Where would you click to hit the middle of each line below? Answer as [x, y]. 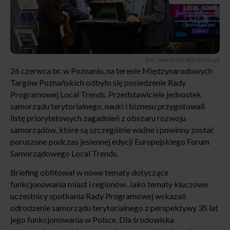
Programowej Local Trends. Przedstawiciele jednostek [106, 94]
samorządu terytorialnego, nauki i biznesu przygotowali [108, 106]
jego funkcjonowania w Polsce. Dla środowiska [92, 220]
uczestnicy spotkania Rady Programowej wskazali [98, 196]
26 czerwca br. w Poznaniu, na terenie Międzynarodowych [111, 71]
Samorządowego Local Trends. [64, 154]
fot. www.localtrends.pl [183, 60]
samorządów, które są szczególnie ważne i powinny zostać [112, 130]
